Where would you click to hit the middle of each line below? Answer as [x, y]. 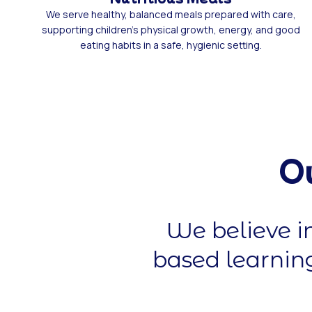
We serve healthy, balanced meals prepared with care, [171, 14]
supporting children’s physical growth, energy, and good [171, 29]
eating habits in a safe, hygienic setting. [171, 45]
